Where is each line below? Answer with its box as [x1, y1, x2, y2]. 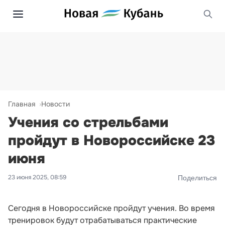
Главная [8, 99, 35, 108]
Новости [41, 99, 70, 108]
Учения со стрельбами [8, 114, 168, 132]
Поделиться [178, 173, 217, 182]
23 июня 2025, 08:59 [8, 173, 66, 181]
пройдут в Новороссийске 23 [8, 132, 215, 150]
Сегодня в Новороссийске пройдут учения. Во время [8, 203, 215, 213]
